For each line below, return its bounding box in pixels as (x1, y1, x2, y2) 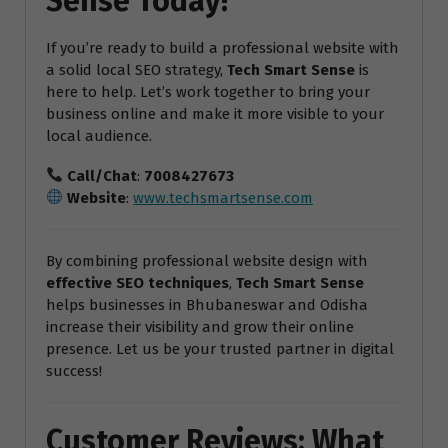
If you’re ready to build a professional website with (46, 38, 399, 57)
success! (46, 361, 102, 380)
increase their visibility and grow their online (46, 317, 354, 336)
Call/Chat (67, 166, 138, 185)
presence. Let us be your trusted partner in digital (46, 339, 394, 358)
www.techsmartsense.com (133, 188, 314, 207)
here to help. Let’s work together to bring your (46, 82, 370, 101)
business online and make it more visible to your (46, 104, 384, 123)
